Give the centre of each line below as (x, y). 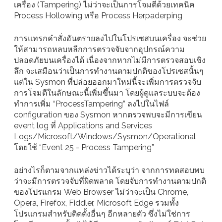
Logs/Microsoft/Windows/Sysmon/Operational (105, 137)
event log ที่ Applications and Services (83, 126)
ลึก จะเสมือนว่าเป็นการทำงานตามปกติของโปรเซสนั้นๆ (109, 71)
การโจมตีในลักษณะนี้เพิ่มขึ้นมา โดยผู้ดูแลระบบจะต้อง (107, 93)
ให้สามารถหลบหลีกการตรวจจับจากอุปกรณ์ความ (99, 50)
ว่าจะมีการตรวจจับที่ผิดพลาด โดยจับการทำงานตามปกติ (110, 181)
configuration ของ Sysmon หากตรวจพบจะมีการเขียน (108, 115)
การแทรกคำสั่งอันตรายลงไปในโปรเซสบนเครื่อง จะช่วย (110, 39)
